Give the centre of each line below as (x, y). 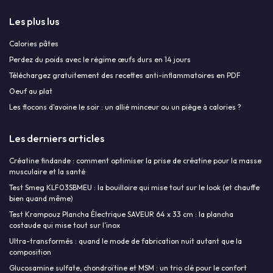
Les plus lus (34, 21)
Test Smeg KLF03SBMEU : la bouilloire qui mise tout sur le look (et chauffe (134, 188)
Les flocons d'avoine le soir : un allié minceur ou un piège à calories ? (125, 107)
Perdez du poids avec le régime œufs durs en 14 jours (100, 60)
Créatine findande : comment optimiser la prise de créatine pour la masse (135, 161)
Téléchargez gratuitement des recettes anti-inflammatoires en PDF (125, 76)
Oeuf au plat (31, 91)
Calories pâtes (34, 44)
